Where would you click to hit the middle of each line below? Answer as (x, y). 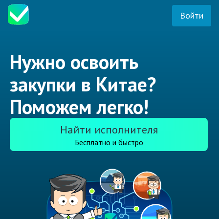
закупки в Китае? (83, 84)
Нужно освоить (74, 62)
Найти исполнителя (109, 130)
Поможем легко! (79, 107)
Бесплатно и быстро (109, 142)
